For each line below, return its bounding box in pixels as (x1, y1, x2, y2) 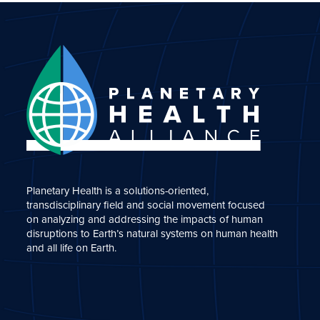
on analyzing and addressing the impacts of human (26, 211, 264, 227)
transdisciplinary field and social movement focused (26, 196, 266, 213)
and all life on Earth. (26, 239, 117, 256)
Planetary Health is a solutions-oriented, (26, 182, 209, 199)
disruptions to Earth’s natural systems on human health (26, 225, 279, 241)
